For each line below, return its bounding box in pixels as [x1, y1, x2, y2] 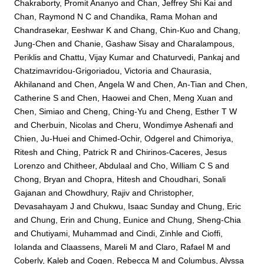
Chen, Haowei [77, 93, 130, 103]
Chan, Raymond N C [14, 11, 92, 21]
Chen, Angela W [74, 79, 135, 89]
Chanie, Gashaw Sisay [74, 38, 159, 48]
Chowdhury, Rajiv [65, 187, 130, 197]
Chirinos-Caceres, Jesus [136, 147, 227, 157]
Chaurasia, [171, 65, 212, 75]
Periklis [14, 52, 41, 62]
